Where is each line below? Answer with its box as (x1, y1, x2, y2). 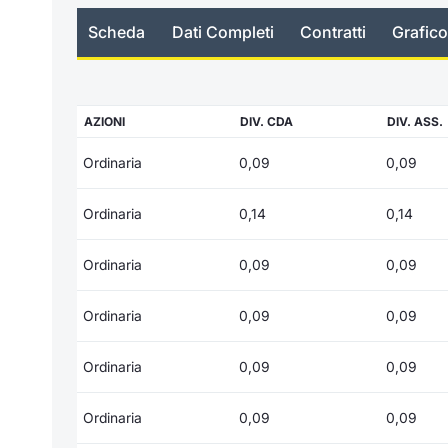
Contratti (299, 22, 366, 43)
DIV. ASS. (387, 113, 443, 129)
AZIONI (84, 113, 125, 129)
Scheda (88, 22, 146, 43)
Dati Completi (171, 22, 274, 43)
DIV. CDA (240, 113, 293, 129)
